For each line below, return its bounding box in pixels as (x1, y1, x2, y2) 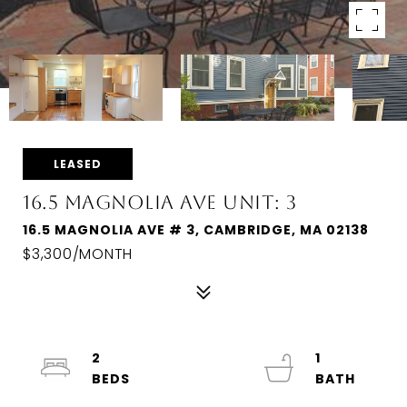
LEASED (54, 156, 102, 172)
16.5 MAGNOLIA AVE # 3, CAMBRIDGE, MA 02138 (23, 221, 369, 239)
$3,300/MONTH (23, 243, 133, 264)
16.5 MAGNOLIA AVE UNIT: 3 (23, 191, 297, 213)
